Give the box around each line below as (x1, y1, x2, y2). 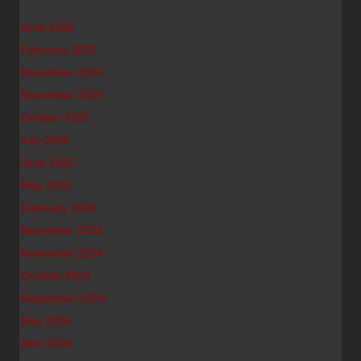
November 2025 (21, 89, 103, 102)
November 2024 (21, 247, 103, 259)
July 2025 (21, 134, 70, 147)
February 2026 (21, 44, 97, 56)
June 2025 (21, 156, 75, 169)
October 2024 (21, 269, 91, 282)
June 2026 (21, 21, 75, 34)
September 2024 (21, 292, 106, 305)
